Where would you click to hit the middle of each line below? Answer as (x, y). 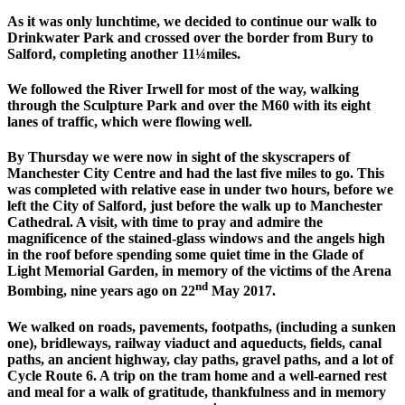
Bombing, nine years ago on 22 (101, 291)
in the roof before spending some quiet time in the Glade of (185, 255)
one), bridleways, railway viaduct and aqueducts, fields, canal (194, 343)
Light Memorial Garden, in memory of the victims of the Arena (199, 271)
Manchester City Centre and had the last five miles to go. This (196, 174)
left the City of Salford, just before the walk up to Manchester (195, 206)
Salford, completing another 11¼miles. (124, 53)
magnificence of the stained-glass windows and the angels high (196, 239)
